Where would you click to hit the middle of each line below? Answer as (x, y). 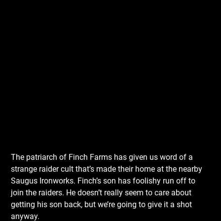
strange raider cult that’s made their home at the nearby (107, 169)
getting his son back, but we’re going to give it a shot (102, 204)
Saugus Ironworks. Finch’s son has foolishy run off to (103, 181)
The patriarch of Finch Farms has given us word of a (102, 157)
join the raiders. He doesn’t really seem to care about (101, 193)
